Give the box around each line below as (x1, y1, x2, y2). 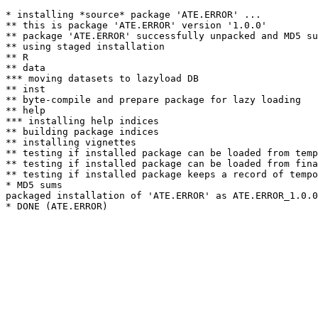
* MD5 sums (6, 180, 62, 190)
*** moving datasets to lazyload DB (6, 73, 199, 84)
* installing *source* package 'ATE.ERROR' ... (6, 9, 261, 20)
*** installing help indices (6, 116, 159, 126)
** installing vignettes (6, 137, 136, 148)
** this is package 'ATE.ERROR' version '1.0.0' (6, 20, 267, 31)
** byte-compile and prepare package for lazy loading (6, 94, 301, 105)
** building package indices (6, 126, 159, 137)
